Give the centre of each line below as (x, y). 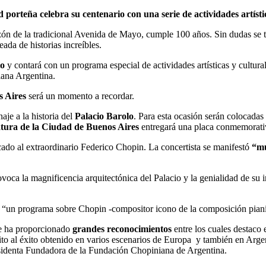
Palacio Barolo (104, 116)
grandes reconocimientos (123, 229)
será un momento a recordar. (83, 96)
